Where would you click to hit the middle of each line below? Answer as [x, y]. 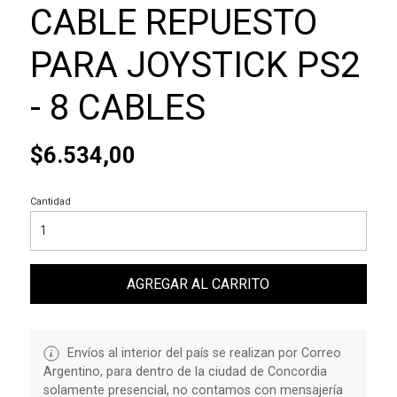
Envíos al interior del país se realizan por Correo [202, 353]
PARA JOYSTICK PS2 [195, 65]
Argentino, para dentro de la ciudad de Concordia [185, 371]
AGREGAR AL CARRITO [198, 284]
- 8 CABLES [117, 107]
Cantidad [50, 201]
